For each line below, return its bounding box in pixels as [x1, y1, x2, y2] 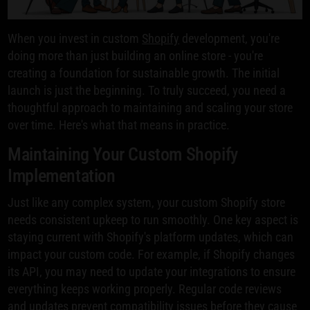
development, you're [179, 30, 280, 46]
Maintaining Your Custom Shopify [8, 143, 238, 165]
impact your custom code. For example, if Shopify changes [8, 246, 295, 262]
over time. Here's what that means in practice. [8, 117, 230, 132]
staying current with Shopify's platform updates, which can [8, 229, 294, 244]
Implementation [8, 165, 116, 186]
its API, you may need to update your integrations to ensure [8, 264, 296, 279]
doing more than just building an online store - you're [8, 48, 264, 63]
